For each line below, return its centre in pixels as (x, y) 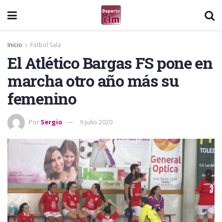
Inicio (15, 45)
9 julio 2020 (96, 122)
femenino (42, 98)
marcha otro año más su (93, 81)
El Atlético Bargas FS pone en (110, 63)
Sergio (52, 122)
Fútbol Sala (46, 45)
